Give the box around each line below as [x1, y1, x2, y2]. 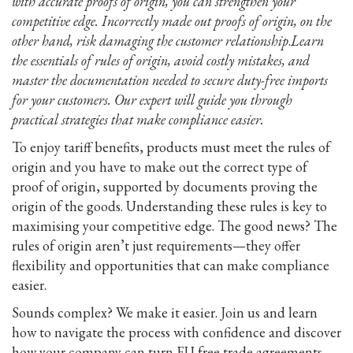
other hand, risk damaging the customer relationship [12, 31, 288, 50]
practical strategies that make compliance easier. [12, 110, 264, 128]
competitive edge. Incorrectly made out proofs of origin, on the [12, 11, 332, 30]
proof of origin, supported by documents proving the [12, 176, 318, 195]
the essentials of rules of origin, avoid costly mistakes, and [12, 50, 310, 69]
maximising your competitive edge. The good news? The [12, 216, 337, 235]
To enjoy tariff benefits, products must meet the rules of [12, 137, 330, 156]
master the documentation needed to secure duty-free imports [12, 70, 328, 89]
